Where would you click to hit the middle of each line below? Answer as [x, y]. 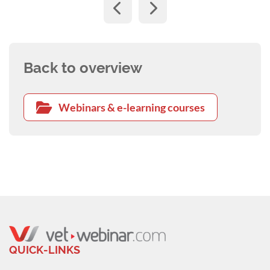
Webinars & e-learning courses [132, 107]
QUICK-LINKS [45, 250]
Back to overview [83, 67]
